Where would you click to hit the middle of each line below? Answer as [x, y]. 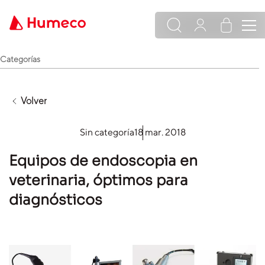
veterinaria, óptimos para [98, 180]
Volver [33, 101]
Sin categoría [107, 132]
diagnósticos [56, 200]
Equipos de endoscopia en [103, 161]
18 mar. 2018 [160, 132]
